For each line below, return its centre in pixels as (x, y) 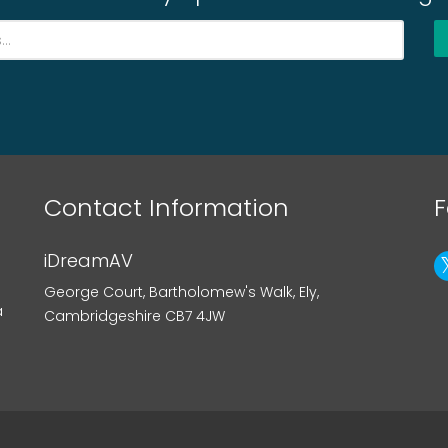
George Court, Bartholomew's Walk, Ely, (181, 292)
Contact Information (166, 207)
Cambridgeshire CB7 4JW (134, 316)
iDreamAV (88, 260)
